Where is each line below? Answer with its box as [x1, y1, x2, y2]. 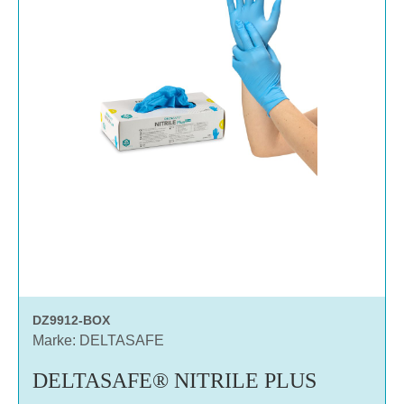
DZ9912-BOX [32, 312, 110, 327]
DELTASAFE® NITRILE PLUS [32, 368, 317, 392]
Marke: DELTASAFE [32, 332, 164, 348]
